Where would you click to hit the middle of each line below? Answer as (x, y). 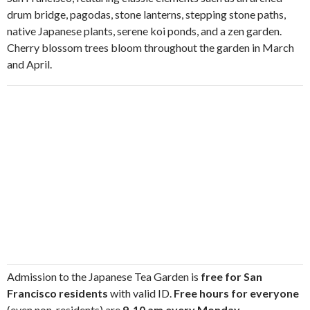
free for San (230, 276)
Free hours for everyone (236, 293)
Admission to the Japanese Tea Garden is (103, 276)
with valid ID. (141, 293)
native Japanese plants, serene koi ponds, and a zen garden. (144, 31)
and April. (29, 64)
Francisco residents (57, 293)
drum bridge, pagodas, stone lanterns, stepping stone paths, (146, 14)
